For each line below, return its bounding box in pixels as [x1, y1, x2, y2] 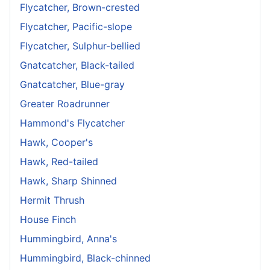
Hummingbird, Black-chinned [20, 252, 151, 265]
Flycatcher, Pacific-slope [20, 20, 132, 33]
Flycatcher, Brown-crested [20, 1, 140, 14]
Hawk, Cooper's [20, 136, 93, 149]
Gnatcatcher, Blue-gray [20, 78, 125, 91]
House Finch [20, 213, 76, 226]
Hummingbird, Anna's [20, 233, 117, 245]
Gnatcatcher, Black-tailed [20, 59, 134, 72]
